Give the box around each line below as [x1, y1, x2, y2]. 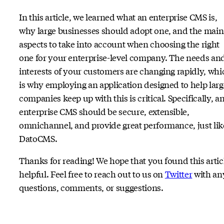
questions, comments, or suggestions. [19, 180, 163, 193]
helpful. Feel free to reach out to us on [19, 167, 165, 180]
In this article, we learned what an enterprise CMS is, [19, 10, 217, 23]
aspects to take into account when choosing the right [19, 37, 219, 50]
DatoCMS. [19, 131, 57, 144]
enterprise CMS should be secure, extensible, [19, 104, 189, 117]
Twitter [164, 167, 192, 180]
